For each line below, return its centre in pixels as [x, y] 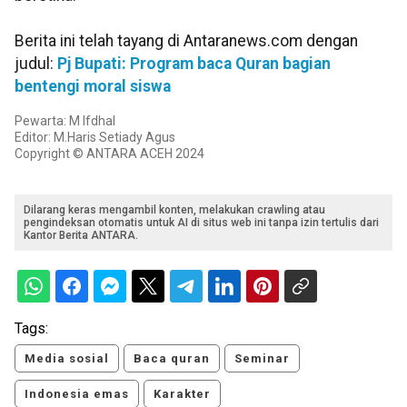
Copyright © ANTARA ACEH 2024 [109, 154]
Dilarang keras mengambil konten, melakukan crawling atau [174, 210]
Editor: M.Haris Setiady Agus [95, 138]
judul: [36, 64]
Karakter [182, 394]
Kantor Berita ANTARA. [81, 236]
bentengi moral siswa [93, 87]
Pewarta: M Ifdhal [65, 121]
